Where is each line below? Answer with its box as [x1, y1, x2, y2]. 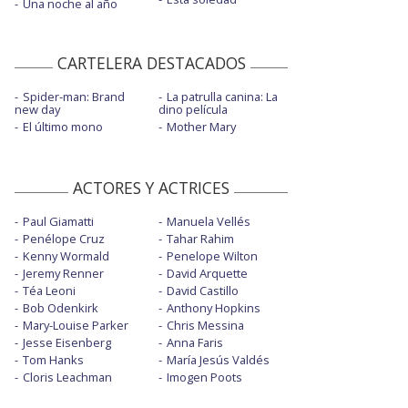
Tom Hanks [23, 351, 84, 368]
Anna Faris [166, 333, 223, 351]
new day [15, 100, 60, 117]
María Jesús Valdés [166, 351, 270, 368]
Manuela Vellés [166, 212, 250, 229]
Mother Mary [166, 117, 236, 135]
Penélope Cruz [23, 229, 105, 247]
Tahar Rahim [166, 229, 234, 247]
